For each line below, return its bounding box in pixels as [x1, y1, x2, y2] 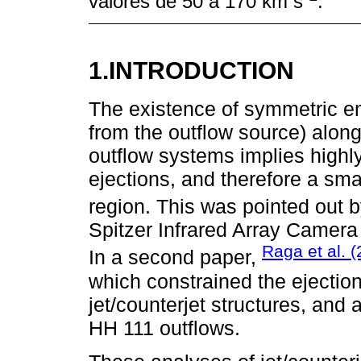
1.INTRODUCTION [89, 56, 294, 84]
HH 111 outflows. [89, 316, 240, 339]
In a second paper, [89, 246, 262, 269]
